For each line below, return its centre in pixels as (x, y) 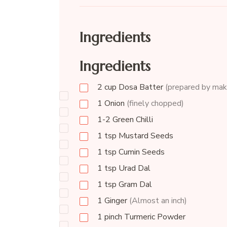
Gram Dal (134, 185)
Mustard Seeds (145, 136)
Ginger (117, 201)
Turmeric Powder (154, 217)
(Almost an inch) (158, 201)
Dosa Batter (141, 87)
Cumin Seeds (140, 152)
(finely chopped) (155, 104)
